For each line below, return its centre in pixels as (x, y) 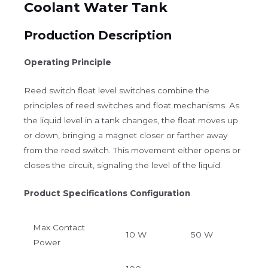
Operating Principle (68, 62)
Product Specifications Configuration (107, 193)
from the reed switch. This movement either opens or (132, 150)
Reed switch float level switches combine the (117, 90)
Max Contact (59, 227)
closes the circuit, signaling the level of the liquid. (123, 165)
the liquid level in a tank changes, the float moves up (131, 120)
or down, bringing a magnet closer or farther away (126, 135)
